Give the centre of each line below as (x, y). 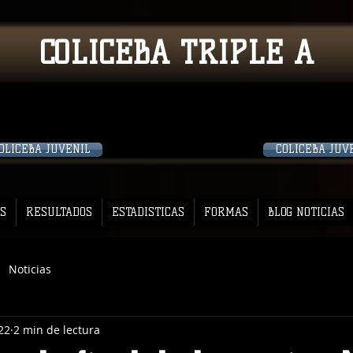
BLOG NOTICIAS (306, 212)
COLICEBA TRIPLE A (176, 53)
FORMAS (226, 212)
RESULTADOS (59, 212)
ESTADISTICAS (148, 212)
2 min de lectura (57, 329)
